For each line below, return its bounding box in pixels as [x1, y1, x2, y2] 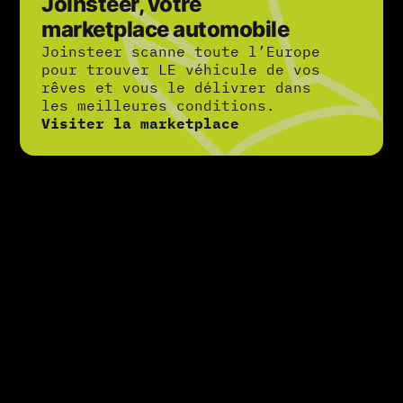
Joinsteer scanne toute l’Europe [41, 42, 321, 61]
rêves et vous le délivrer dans [41, 78, 312, 97]
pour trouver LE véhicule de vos [41, 60, 321, 79]
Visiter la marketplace [41, 114, 240, 133]
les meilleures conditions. [41, 96, 276, 115]
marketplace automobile [41, 16, 290, 43]
